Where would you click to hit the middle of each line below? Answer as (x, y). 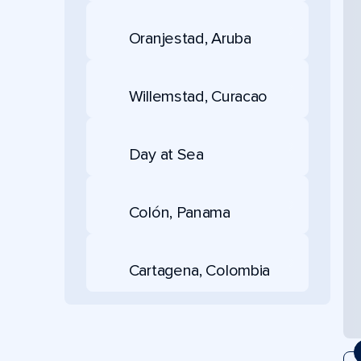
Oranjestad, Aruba (190, 38)
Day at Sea (166, 154)
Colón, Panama (179, 212)
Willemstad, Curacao (198, 96)
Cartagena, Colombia (199, 270)
